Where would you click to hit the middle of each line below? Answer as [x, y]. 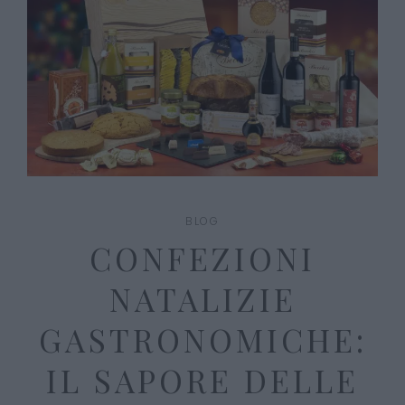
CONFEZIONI [202, 259]
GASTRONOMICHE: [202, 340]
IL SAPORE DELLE [202, 381]
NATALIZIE [202, 299]
